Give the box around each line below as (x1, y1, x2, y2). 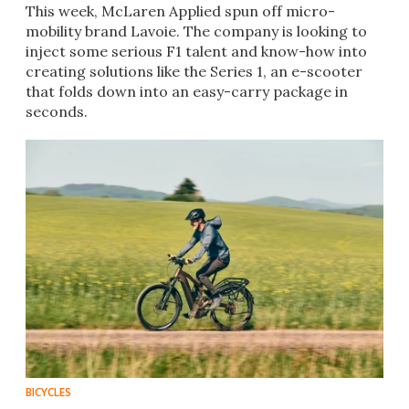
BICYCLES (26, 384, 71, 401)
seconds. (26, 102, 88, 121)
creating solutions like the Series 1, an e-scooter (26, 62, 362, 81)
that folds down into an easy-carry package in (26, 82, 348, 101)
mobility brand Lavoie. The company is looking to (26, 22, 367, 41)
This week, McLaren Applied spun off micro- (26, 2, 335, 21)
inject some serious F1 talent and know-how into (26, 42, 367, 61)
